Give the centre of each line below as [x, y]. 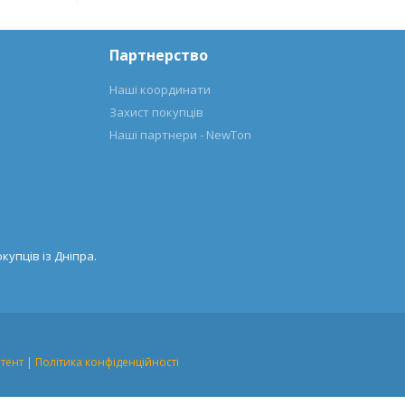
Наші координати [160, 89]
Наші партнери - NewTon [181, 135]
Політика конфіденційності [107, 362]
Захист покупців [157, 112]
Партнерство [159, 55]
